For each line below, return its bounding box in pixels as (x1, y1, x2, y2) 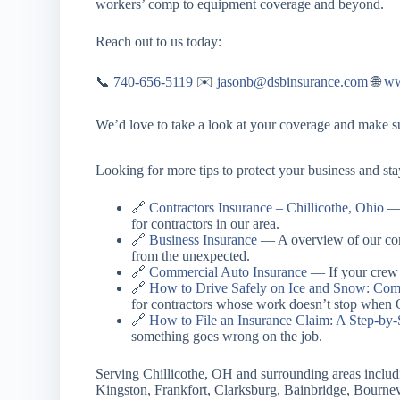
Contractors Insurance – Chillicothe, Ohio (149, 200, 385, 215)
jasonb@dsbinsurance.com (217, 74, 369, 89)
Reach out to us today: (96, 34, 222, 49)
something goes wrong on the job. (131, 329, 323, 344)
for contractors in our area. (131, 216, 280, 231)
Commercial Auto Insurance (149, 264, 308, 279)
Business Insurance (149, 232, 258, 247)
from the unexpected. (131, 248, 251, 263)
